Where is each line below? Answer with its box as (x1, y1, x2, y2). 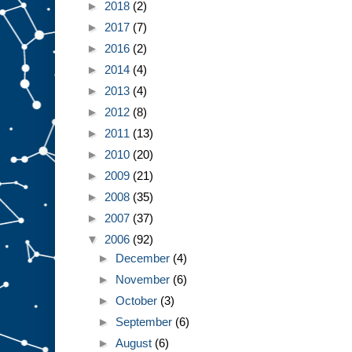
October (115, 293, 161, 307)
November (115, 272, 174, 286)
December (115, 251, 174, 265)
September (115, 314, 176, 328)
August (115, 335, 156, 350)
